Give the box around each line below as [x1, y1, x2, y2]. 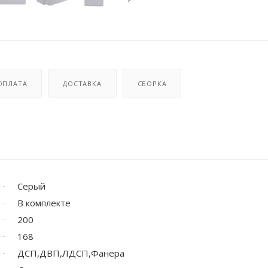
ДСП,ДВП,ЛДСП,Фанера [17, 246, 124, 259]
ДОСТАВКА [63, 78, 102, 88]
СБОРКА [137, 78, 167, 88]
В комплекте [17, 196, 71, 209]
